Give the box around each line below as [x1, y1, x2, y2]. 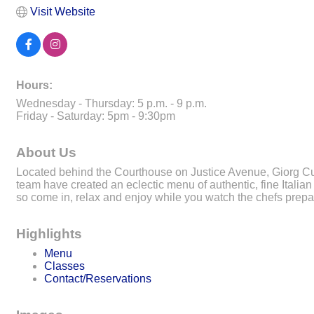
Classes [44, 260, 85, 272]
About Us [16, 145, 76, 160]
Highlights [16, 226, 82, 241]
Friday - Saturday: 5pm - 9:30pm [16, 110, 175, 122]
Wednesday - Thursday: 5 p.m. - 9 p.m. [16, 97, 207, 109]
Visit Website [30, 6, 95, 18]
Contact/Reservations [44, 273, 151, 285]
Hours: [16, 79, 53, 91]
